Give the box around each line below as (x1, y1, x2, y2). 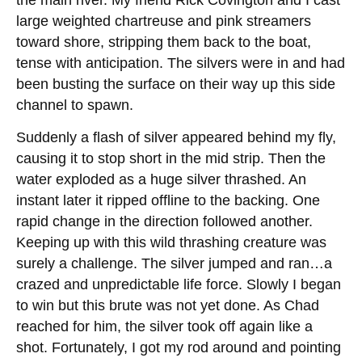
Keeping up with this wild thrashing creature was (16, 234, 326, 250)
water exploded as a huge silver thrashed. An (16, 170, 306, 187)
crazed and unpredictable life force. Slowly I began (16, 276, 341, 293)
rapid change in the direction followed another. (16, 213, 313, 229)
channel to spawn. (16, 96, 133, 113)
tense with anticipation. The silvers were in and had (16, 54, 345, 71)
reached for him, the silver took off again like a (16, 318, 313, 335)
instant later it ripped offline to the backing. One (16, 192, 320, 208)
